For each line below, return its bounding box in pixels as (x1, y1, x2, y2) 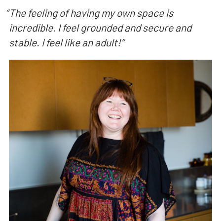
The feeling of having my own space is (8, 6, 173, 19)
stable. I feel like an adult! (8, 36, 121, 49)
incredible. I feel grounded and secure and (8, 21, 191, 34)
